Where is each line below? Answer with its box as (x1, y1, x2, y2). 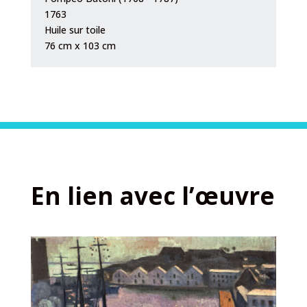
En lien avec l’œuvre (30, 179, 275, 212)
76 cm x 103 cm (44, 38, 116, 52)
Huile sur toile (44, 23, 106, 36)
